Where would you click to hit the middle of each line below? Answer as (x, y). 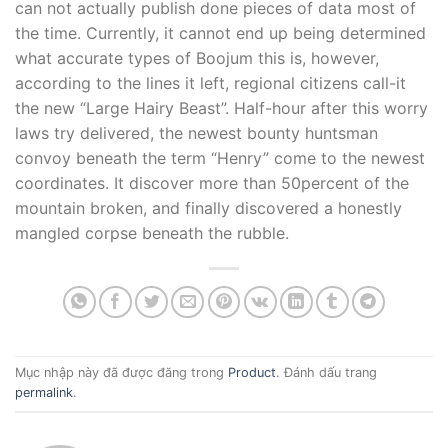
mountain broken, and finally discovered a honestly (208, 207)
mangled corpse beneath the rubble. (152, 232)
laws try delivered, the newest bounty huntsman (196, 132)
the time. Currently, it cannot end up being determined (220, 32)
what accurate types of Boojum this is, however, (197, 57)
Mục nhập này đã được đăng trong (121, 373)
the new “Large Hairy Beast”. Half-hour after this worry (221, 107)
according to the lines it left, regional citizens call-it (210, 82)
